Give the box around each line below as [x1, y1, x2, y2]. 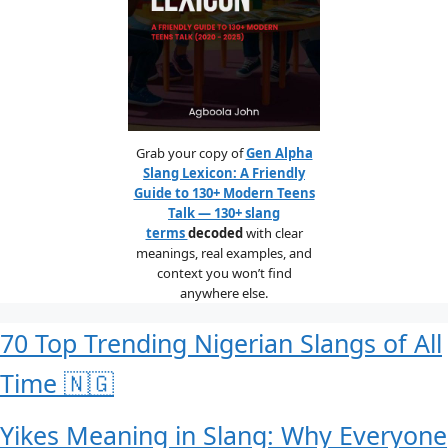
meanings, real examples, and [136, 243, 312, 262]
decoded [187, 223, 243, 242]
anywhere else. [180, 283, 268, 302]
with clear [242, 223, 303, 242]
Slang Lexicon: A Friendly [143, 163, 305, 182]
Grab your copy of [135, 143, 246, 162]
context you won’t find [156, 263, 292, 282]
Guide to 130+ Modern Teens [133, 183, 315, 202]
